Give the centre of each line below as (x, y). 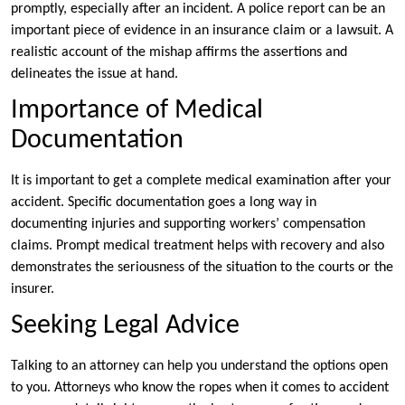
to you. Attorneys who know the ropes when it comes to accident (200, 388)
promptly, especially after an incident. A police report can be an (198, 9)
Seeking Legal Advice (125, 326)
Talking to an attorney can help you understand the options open (199, 367)
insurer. (33, 290)
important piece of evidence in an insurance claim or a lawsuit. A (202, 31)
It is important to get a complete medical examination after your (201, 181)
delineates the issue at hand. (94, 75)
